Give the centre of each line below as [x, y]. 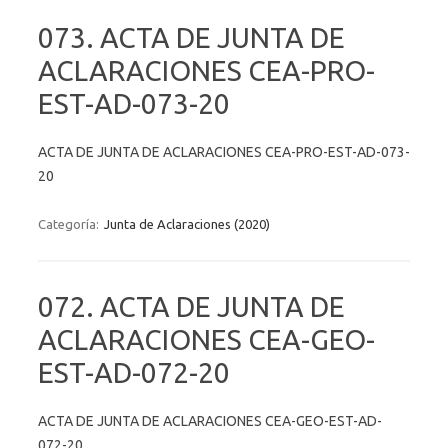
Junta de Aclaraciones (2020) [187, 223]
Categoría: [70, 223]
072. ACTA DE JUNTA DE [191, 306]
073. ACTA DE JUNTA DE [191, 37]
